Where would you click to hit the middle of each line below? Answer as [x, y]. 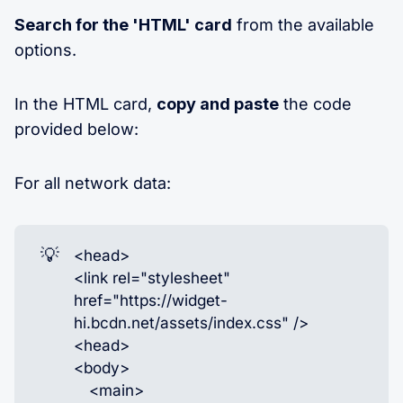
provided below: [76, 129]
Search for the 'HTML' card [123, 24]
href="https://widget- [151, 300]
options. [45, 49]
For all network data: [93, 183]
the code [315, 103]
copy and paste [218, 103]
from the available [303, 24]
